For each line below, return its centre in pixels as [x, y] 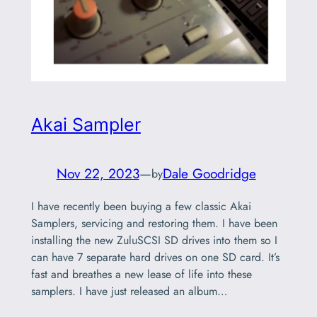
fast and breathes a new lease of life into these [141, 274]
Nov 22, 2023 [98, 174]
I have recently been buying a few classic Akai [141, 206]
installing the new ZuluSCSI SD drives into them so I [154, 240]
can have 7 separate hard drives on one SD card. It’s [155, 257]
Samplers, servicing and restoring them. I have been [154, 223]
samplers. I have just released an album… [129, 291]
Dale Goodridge [209, 174]
